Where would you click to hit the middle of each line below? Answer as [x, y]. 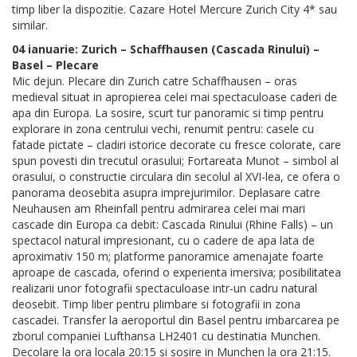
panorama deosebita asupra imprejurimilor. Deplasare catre [166, 193]
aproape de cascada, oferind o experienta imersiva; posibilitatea [177, 273]
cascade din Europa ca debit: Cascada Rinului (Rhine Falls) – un [173, 225]
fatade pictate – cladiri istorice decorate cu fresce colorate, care [177, 145]
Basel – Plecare [55, 65]
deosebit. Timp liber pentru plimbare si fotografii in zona [156, 304]
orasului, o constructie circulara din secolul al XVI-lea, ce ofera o [176, 177]
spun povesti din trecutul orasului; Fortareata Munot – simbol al [175, 161]
